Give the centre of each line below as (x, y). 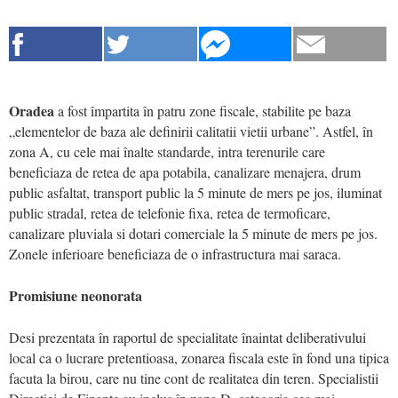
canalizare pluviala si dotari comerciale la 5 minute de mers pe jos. (193, 233)
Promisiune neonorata (76, 295)
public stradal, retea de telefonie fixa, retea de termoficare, (170, 213)
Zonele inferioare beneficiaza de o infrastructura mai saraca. (175, 254)
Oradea (33, 111)
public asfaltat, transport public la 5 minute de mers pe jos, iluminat (195, 192)
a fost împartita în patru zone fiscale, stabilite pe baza (204, 111)
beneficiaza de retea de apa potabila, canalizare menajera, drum (185, 172)
